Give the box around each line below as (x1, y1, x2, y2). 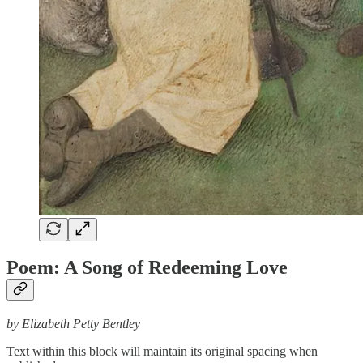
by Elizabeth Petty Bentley (6, 317, 140, 331)
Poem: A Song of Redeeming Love (6, 257, 288, 279)
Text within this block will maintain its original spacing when (6, 344, 318, 359)
